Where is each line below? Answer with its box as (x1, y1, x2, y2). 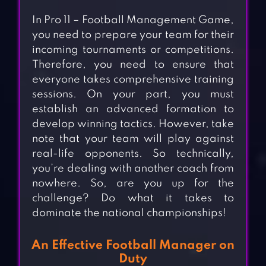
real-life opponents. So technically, (31, 148, 235, 160)
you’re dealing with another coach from (31, 163, 235, 175)
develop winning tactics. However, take (31, 119, 235, 130)
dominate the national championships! (31, 208, 226, 219)
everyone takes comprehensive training (31, 74, 235, 85)
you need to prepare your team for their (31, 30, 235, 41)
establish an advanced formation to (31, 104, 235, 115)
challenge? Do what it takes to (31, 193, 235, 204)
